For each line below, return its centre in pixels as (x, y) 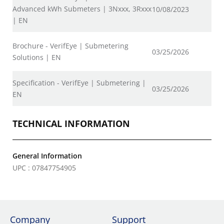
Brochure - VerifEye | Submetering (70, 46)
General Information (47, 156)
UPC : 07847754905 (44, 168)
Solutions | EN (37, 57)
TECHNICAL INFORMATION (71, 123)
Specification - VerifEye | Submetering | (79, 83)
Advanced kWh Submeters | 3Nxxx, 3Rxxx (82, 9)
